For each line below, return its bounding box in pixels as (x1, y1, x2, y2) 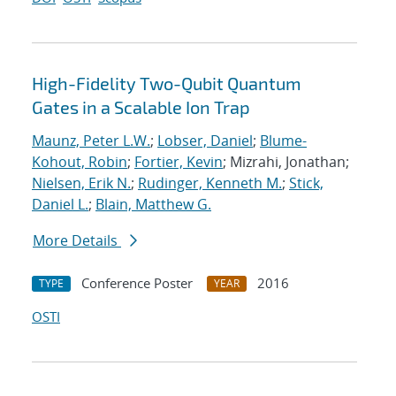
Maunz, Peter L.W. (32, 131, 150, 151)
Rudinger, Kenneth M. (138, 173, 282, 194)
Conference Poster (81, 274, 193, 293)
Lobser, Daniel (157, 131, 253, 151)
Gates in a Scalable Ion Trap (32, 96, 250, 118)
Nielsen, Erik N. (32, 173, 131, 194)
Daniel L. (32, 194, 88, 215)
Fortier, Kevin (134, 152, 223, 172)
